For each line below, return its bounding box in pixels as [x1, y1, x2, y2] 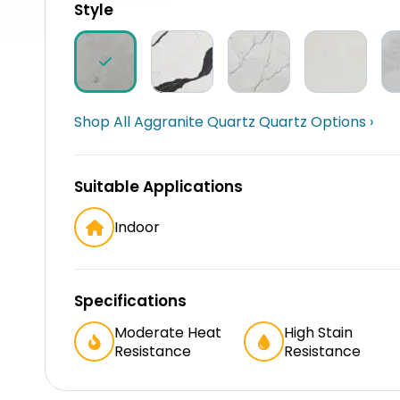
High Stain [284, 321, 353, 343]
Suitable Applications [74, 176, 243, 197]
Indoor [114, 217, 160, 237]
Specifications [74, 290, 187, 312]
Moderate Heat [114, 321, 221, 343]
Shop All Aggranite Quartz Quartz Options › [74, 112, 373, 132]
